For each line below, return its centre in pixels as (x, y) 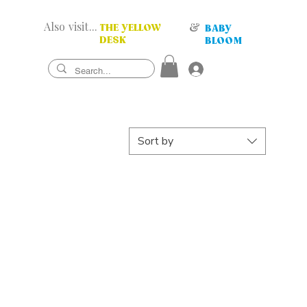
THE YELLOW (130, 28)
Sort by (156, 142)
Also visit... (71, 26)
